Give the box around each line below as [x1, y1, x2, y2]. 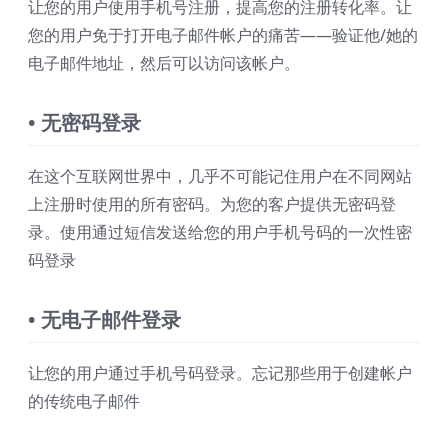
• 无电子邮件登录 [28, 306, 181, 334]
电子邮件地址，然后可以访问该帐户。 [28, 52, 300, 75]
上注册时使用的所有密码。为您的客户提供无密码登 [28, 193, 396, 216]
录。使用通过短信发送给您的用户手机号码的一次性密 [28, 221, 412, 244]
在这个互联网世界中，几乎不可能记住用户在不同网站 [28, 165, 412, 188]
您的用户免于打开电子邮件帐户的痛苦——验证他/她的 [28, 24, 418, 47]
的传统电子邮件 [28, 390, 140, 413]
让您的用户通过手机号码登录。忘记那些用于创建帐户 [28, 362, 412, 385]
